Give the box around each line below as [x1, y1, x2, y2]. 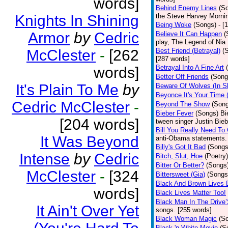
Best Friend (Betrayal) [156, 47, 220, 54]
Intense [19, 151, 70, 167]
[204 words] [60, 116, 139, 133]
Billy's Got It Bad [156, 143, 206, 151]
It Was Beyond [40, 133, 139, 150]
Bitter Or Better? [156, 161, 204, 169]
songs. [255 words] [156, 206, 212, 214]
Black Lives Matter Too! [156, 189, 226, 196]
